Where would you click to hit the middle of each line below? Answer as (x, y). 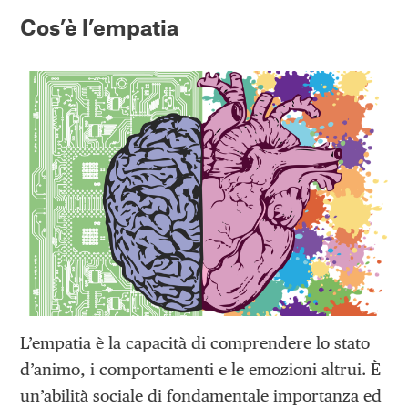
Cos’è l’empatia (100, 26)
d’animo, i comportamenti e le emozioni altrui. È (201, 370)
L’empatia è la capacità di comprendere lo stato (195, 343)
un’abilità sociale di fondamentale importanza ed (201, 396)
